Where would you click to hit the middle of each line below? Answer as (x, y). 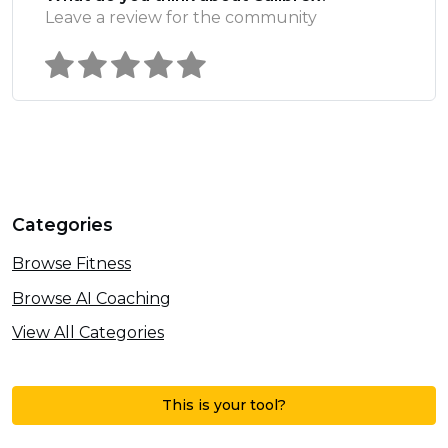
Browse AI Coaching (91, 298)
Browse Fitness (71, 263)
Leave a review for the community (181, 18)
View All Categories (88, 333)
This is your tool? (224, 405)
